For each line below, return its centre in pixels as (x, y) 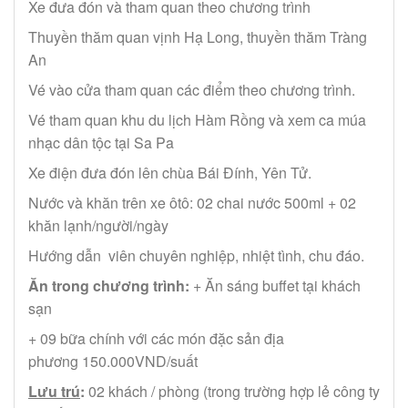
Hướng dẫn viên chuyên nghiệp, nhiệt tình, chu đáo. (196, 256)
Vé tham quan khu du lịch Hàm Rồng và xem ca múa (197, 120)
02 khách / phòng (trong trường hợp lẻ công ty (232, 392)
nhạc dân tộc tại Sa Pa (101, 143)
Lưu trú (54, 392)
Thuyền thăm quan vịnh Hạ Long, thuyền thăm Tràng (198, 37)
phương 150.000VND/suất (113, 362)
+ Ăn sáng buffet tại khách (277, 286)
